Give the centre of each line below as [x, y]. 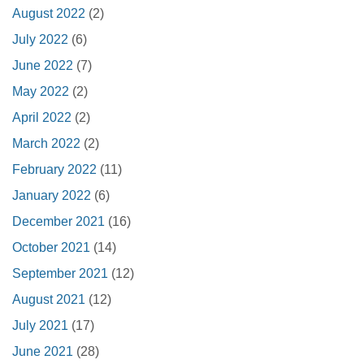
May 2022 [41, 91]
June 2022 [43, 65]
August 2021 [49, 299]
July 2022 [40, 39]
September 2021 [60, 273]
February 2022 [54, 169]
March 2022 [46, 143]
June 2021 [43, 351]
